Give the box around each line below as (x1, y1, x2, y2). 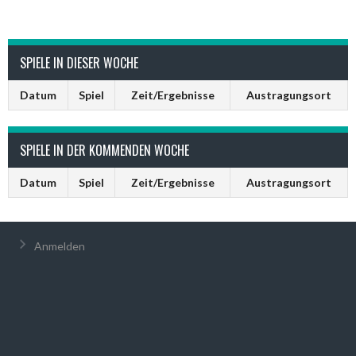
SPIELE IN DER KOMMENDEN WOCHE (20, 141, 189, 160)
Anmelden (33, 239, 85, 253)
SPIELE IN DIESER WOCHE (20, 53, 138, 72)
